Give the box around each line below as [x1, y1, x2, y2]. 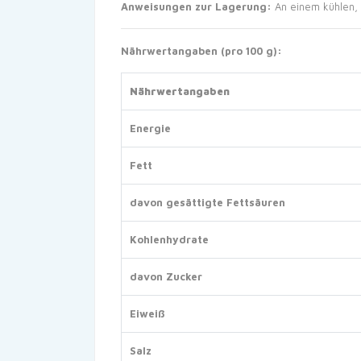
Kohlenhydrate [130, 233, 209, 246]
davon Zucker [130, 270, 202, 283]
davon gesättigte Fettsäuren [130, 196, 285, 209]
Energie [130, 122, 171, 135]
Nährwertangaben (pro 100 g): [121, 44, 282, 57]
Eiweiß [130, 307, 164, 320]
